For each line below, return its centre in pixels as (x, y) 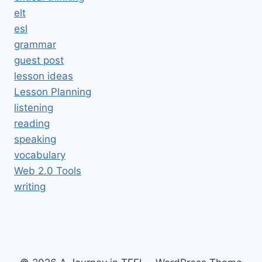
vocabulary (40, 155)
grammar (35, 44)
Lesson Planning (53, 92)
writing (30, 186)
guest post (39, 60)
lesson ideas (44, 76)
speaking (35, 139)
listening (34, 107)
